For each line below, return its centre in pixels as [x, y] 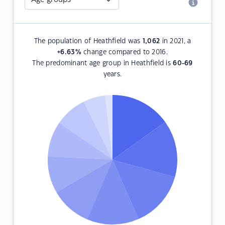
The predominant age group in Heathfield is [103, 64]
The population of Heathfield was [88, 41]
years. [113, 75]
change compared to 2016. [124, 52]
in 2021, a [176, 41]
